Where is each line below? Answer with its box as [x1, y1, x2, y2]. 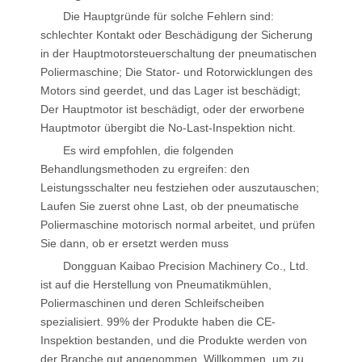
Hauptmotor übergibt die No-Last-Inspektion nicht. [40, 121, 296, 134]
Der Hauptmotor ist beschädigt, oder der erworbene [40, 103, 305, 116]
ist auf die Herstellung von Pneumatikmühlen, [40, 278, 271, 291]
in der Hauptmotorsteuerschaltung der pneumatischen [40, 47, 317, 60]
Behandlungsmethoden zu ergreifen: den [40, 162, 250, 175]
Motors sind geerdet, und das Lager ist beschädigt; [40, 84, 301, 97]
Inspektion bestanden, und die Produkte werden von [40, 334, 307, 347]
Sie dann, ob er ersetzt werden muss [40, 237, 229, 250]
